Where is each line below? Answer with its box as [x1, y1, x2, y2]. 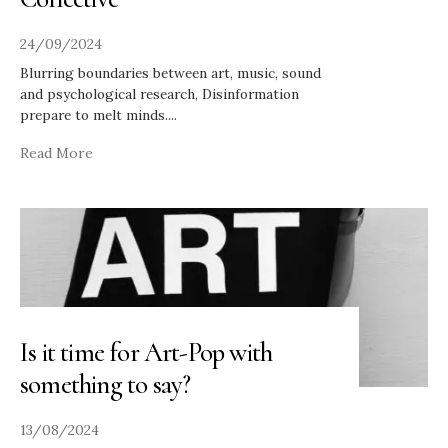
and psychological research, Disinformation [20, 84, 299, 103]
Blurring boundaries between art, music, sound [20, 63, 321, 82]
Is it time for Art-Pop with [20, 336, 273, 370]
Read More [20, 143, 93, 162]
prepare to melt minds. [20, 105, 168, 124]
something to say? [20, 368, 196, 402]
